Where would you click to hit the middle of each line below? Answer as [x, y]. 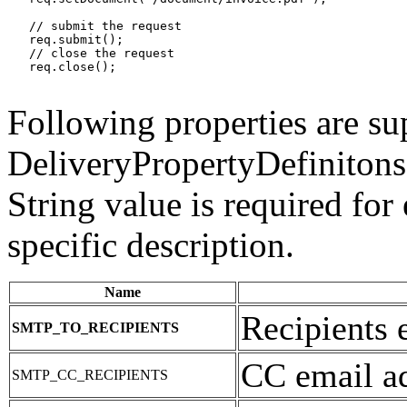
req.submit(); [65, 39]
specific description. [151, 244]
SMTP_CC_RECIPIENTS [90, 374]
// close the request [91, 53]
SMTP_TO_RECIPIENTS [95, 327]
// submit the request [94, 25]
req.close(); [62, 66]
